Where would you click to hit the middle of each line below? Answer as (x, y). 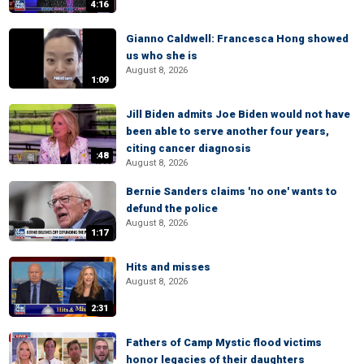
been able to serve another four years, (227, 131)
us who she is (162, 56)
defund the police (172, 208)
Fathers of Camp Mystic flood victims (224, 342)
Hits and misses (168, 267)
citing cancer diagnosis (188, 148)
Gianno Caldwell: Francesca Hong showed (237, 39)
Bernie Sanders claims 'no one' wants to (232, 191)
